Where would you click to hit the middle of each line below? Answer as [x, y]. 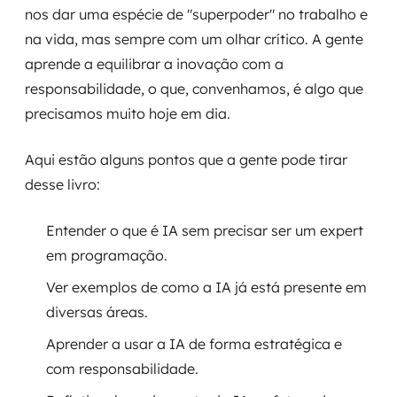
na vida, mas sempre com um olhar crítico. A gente [194, 39]
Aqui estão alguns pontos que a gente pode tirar [186, 160]
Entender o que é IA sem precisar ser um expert [205, 230]
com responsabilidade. [122, 369]
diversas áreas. [97, 312]
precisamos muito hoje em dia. [128, 113]
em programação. [107, 255]
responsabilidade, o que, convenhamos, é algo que [194, 89]
